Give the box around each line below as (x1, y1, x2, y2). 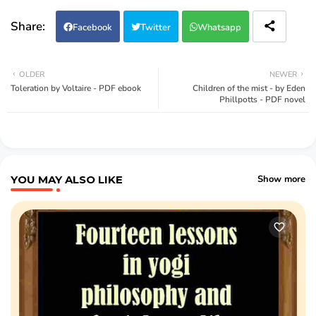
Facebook (73, 20, 112, 34)
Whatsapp (197, 20, 241, 34)
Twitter (140, 20, 171, 34)
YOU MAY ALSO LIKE (11, 172, 123, 186)
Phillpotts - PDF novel (219, 93, 305, 105)
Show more (257, 173, 305, 186)
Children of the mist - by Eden (193, 82, 305, 94)
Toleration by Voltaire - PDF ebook (11, 82, 141, 94)
